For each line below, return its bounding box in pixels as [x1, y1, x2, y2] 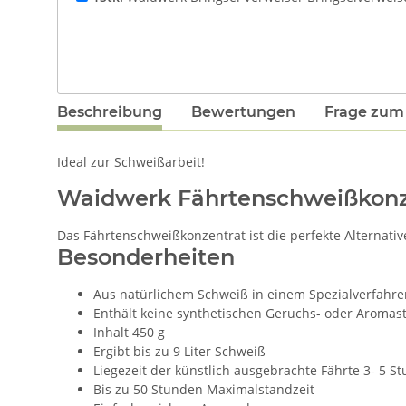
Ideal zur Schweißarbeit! [57, 153, 205, 171]
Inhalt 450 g [93, 324, 165, 342]
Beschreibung [57, 103, 162, 121]
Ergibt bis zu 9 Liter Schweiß [93, 343, 266, 361]
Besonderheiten [57, 244, 235, 271]
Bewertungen [191, 103, 295, 121]
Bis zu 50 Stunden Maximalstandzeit [93, 381, 314, 399]
